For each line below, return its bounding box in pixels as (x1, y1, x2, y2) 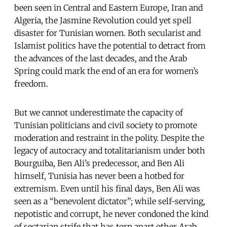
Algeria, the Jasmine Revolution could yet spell (14, 15, 192, 25)
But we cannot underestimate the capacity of (14, 107, 183, 118)
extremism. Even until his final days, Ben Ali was (14, 183, 200, 194)
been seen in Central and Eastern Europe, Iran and (14, 2, 203, 13)
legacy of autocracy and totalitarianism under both (14, 145, 205, 156)
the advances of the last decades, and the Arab (14, 53, 187, 63)
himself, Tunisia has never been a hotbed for (14, 170, 184, 181)
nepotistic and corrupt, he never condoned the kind (14, 208, 208, 219)
